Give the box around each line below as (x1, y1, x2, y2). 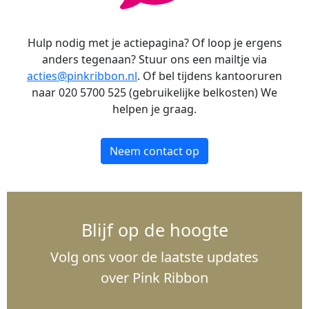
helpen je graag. (112, 101, 197, 117)
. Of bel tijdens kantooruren (137, 68, 282, 84)
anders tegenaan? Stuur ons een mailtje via (42, 52, 267, 68)
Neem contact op (110, 143, 199, 159)
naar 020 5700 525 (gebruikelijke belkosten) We (32, 85, 277, 101)
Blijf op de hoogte (81, 218, 228, 242)
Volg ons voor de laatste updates (50, 248, 259, 267)
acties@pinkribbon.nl (27, 68, 137, 84)
